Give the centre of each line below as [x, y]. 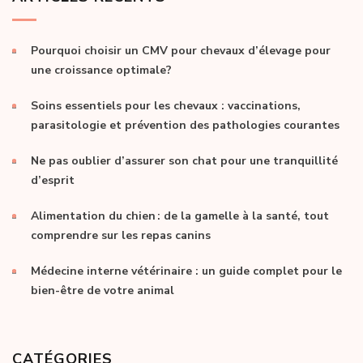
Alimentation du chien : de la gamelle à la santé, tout [180, 216]
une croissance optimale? [101, 70]
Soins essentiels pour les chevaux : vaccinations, [166, 105]
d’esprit [53, 180]
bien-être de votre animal [102, 290]
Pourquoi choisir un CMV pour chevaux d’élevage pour [181, 50]
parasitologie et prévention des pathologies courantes [185, 125]
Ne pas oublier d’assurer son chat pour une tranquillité [184, 160]
